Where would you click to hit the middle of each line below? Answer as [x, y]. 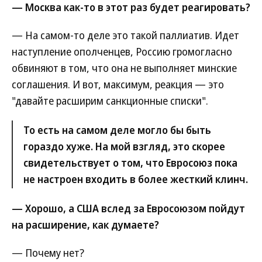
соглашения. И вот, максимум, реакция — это [118, 84]
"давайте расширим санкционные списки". [110, 101]
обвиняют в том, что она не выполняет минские [124, 68]
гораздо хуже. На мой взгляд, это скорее [124, 146]
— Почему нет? [48, 253]
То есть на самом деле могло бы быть [117, 130]
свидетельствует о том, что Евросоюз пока [130, 163]
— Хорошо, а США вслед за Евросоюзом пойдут [128, 208]
